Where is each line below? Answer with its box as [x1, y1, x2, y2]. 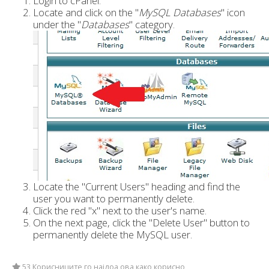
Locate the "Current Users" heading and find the [33, 180, 240, 193]
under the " [33, 17, 81, 31]
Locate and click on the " [33, 5, 139, 19]
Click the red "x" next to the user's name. [33, 204, 207, 217]
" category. [129, 17, 175, 31]
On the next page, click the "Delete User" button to [33, 216, 250, 229]
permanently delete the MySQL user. [33, 228, 192, 241]
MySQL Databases [139, 5, 221, 19]
